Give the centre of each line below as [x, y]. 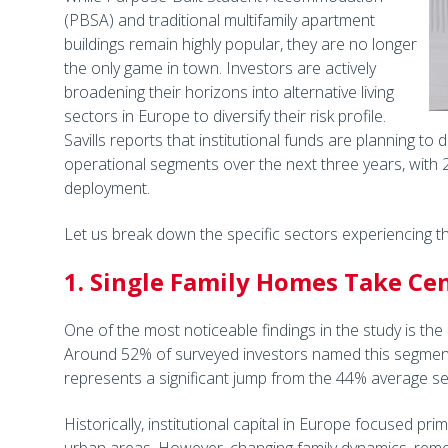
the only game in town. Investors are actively [219, 68]
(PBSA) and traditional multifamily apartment [219, 20]
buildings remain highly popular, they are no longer [240, 44]
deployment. [106, 188]
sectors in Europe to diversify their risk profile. [224, 116]
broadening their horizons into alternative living [228, 92]
